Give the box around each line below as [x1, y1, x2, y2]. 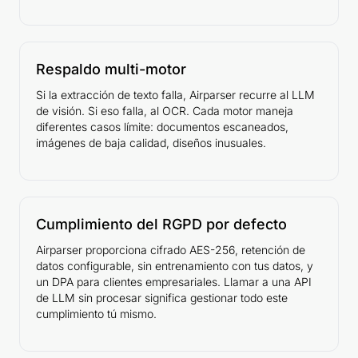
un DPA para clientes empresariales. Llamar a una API [36, 275, 312, 289]
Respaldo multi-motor [36, 61, 186, 78]
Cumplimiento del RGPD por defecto [36, 216, 287, 233]
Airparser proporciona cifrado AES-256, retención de [36, 243, 305, 257]
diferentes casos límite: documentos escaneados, [36, 120, 288, 134]
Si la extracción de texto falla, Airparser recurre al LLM [36, 88, 315, 102]
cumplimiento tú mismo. [36, 307, 157, 321]
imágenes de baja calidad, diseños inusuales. [36, 136, 266, 150]
